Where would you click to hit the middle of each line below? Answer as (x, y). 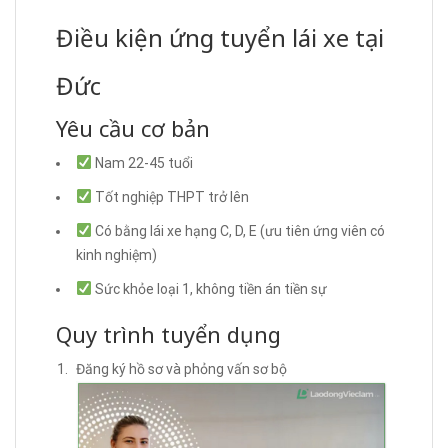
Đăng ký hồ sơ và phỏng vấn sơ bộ (181, 368)
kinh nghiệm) (116, 254)
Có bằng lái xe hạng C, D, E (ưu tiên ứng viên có (238, 230)
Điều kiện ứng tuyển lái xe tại (220, 37)
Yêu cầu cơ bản (133, 127)
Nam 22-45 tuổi (142, 162)
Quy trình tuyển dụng (168, 333)
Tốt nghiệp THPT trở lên (170, 196)
